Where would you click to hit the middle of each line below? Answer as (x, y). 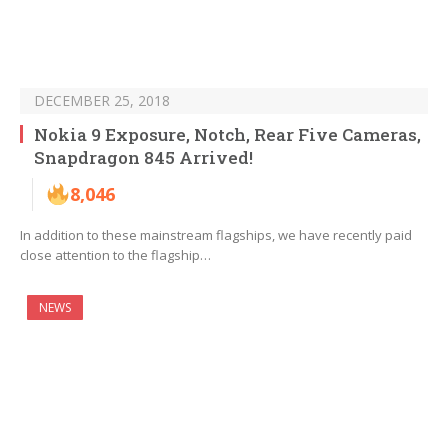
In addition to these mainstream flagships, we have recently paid (216, 235)
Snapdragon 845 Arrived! (143, 158)
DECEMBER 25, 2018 (102, 101)
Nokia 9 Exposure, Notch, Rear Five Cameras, (227, 135)
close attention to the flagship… (115, 255)
